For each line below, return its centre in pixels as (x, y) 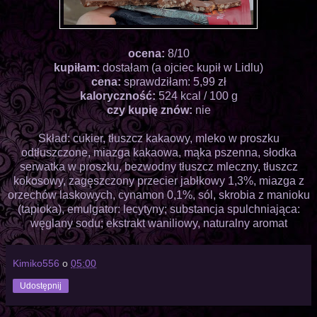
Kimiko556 (36, 263)
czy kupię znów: (151, 110)
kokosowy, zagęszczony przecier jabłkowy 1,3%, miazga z (158, 180)
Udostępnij (41, 286)
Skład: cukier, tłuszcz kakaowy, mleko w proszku (158, 138)
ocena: (148, 53)
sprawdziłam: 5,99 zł (175, 81)
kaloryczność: (119, 96)
